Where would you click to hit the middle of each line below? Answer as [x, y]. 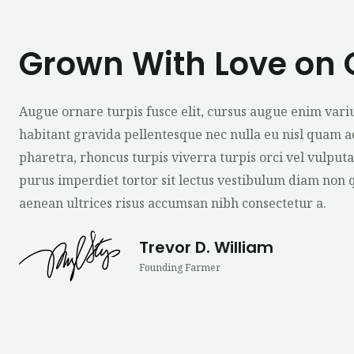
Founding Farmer [180, 267]
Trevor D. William [207, 247]
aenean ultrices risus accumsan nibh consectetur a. [172, 203]
